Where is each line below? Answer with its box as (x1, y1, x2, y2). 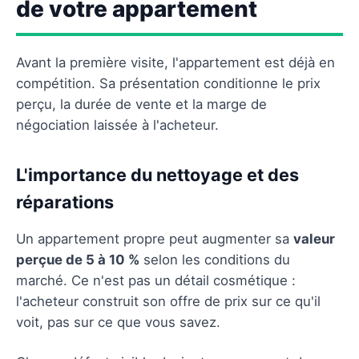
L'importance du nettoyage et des (16, 163, 299, 185)
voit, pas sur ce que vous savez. (16, 313, 220, 330)
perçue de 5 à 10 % (16, 251, 139, 268)
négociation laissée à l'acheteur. (16, 116, 219, 133)
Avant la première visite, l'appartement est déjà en (16, 54, 335, 71)
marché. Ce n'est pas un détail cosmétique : (16, 272, 296, 288)
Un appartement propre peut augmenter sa (16, 230, 293, 247)
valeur (293, 230, 335, 247)
